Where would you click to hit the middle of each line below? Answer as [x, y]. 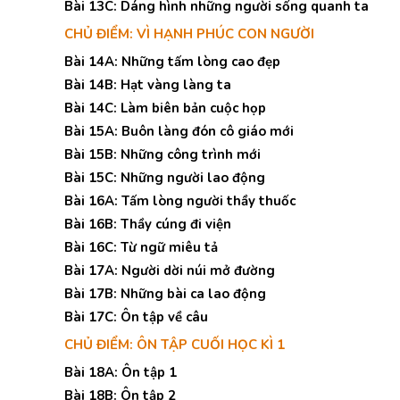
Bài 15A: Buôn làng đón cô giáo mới [179, 131]
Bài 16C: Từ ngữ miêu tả [141, 247]
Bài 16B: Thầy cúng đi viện [148, 224]
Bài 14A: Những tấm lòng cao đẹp [172, 62]
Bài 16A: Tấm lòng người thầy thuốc [180, 201]
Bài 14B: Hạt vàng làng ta [148, 85]
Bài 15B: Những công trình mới [162, 154]
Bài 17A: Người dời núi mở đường [170, 271]
